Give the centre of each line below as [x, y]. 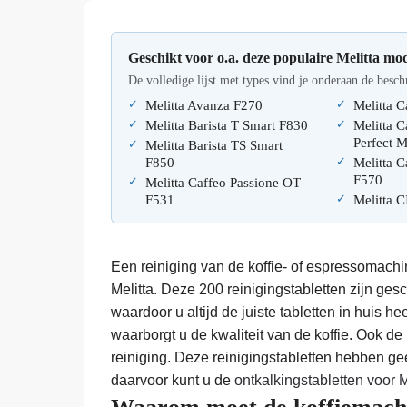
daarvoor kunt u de [173, 380]
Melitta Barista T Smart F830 [226, 126]
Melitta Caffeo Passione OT [223, 183]
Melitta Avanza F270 [204, 106]
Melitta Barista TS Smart [213, 146]
